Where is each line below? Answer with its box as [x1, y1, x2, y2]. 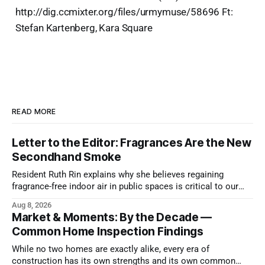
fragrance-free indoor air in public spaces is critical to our [12, 181, 238, 192]
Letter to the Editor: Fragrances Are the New [12, 135, 251, 150]
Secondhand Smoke [12, 150, 121, 164]
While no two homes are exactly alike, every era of [12, 244, 209, 254]
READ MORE [12, 106, 56, 116]
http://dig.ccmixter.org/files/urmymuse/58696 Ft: [15, 5, 233, 18]
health [12, 193, 36, 203]
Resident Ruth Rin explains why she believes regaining [12, 169, 224, 180]
